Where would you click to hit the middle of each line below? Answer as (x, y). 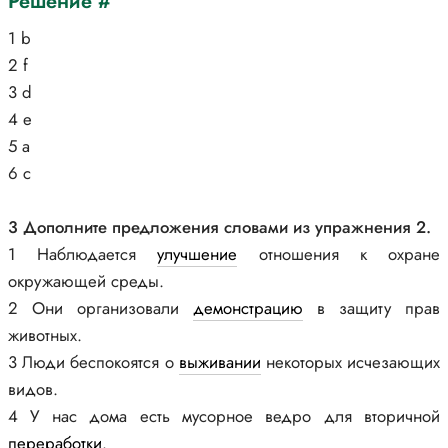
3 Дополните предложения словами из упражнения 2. (219, 227)
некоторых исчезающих (350, 362)
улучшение (197, 254)
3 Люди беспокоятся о (93, 362)
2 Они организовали (100, 308)
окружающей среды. (86, 281)
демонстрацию (248, 308)
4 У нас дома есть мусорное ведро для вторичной (224, 416)
